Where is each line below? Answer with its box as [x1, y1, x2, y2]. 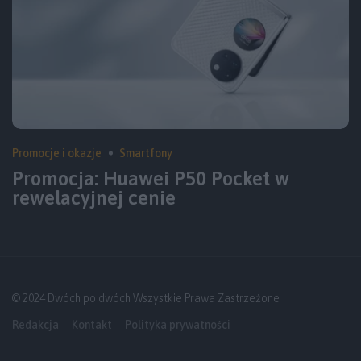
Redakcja [12, 317, 59, 331]
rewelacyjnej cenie [12, 186, 176, 209]
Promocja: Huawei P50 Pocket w [12, 167, 289, 189]
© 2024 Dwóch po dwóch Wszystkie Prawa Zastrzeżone [12, 291, 280, 305]
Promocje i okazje [12, 146, 102, 160]
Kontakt [72, 317, 112, 331]
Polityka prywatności [125, 317, 230, 331]
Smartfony [119, 146, 172, 160]
